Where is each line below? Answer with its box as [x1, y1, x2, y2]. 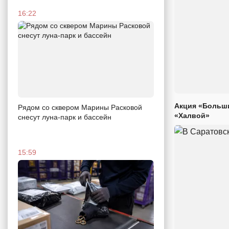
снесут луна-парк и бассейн [18, 113, 111, 121]
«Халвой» [174, 111, 210, 120]
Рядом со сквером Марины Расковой [18, 103, 142, 111]
